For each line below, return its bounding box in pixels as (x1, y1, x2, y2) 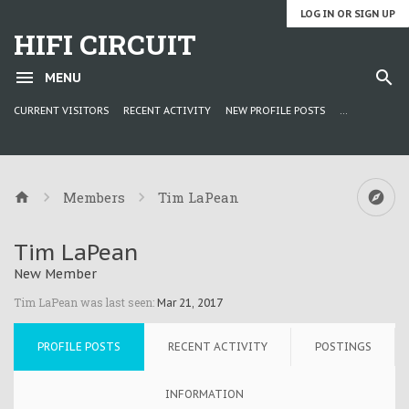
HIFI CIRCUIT (14, 26, 196, 62)
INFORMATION (165, 387, 244, 401)
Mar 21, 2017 (157, 296, 223, 309)
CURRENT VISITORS (14, 104, 109, 117)
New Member (14, 266, 97, 282)
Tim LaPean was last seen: (14, 295, 154, 309)
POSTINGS (315, 340, 372, 353)
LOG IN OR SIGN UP (300, 7, 395, 20)
